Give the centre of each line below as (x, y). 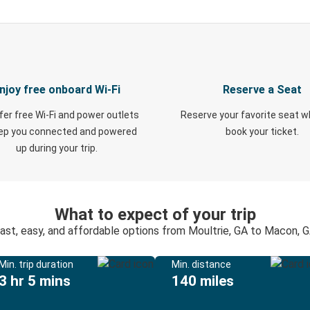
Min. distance (201, 264)
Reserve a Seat (262, 90)
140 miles (203, 281)
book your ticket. (262, 131)
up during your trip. (56, 148)
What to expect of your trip (155, 215)
